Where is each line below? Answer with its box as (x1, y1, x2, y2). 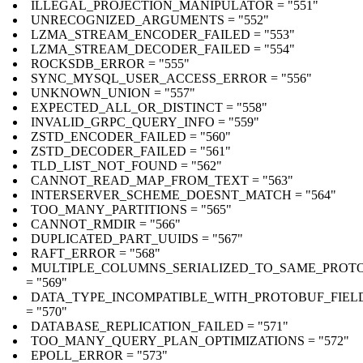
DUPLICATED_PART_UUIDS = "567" (31, 231, 243, 246)
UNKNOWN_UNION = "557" (31, 85, 195, 100)
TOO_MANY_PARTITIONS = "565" (31, 202, 232, 216)
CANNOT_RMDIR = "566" (31, 216, 181, 231)
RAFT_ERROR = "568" (31, 246, 160, 260)
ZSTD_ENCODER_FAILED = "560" (31, 129, 231, 143)
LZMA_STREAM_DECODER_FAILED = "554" (31, 41, 295, 56)
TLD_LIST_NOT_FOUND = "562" (31, 158, 222, 173)
